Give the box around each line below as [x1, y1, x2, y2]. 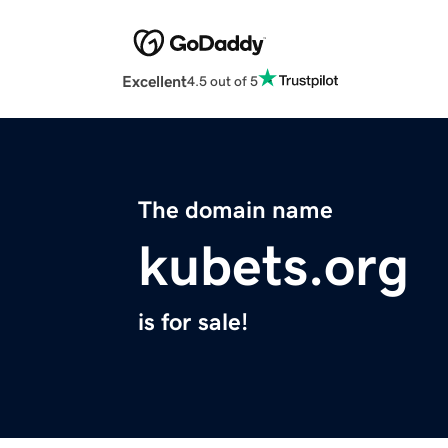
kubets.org [138, 238, 409, 295]
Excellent [122, 73, 187, 90]
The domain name [138, 198, 333, 223]
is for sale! [138, 310, 248, 335]
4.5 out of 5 [187, 73, 258, 88]
